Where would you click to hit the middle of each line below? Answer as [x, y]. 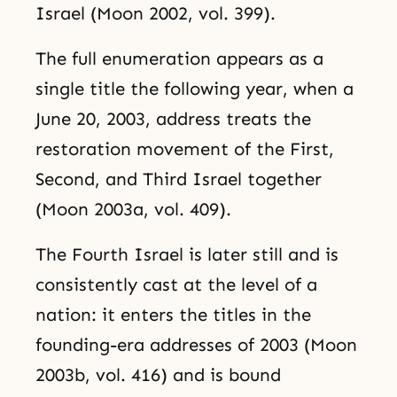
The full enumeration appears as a [179, 58]
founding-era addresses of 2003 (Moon [196, 344]
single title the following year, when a [195, 88]
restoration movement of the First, [185, 148]
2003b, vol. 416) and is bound [158, 374]
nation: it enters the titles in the [173, 314]
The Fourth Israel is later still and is [187, 254]
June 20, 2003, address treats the [173, 118]
